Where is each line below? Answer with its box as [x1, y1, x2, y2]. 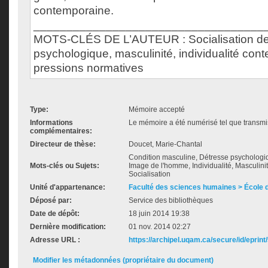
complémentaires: [30, 127, 92, 135]
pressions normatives [33, 62, 144, 74]
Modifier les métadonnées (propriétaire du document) [33, 256, 214, 264]
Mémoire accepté [129, 105, 185, 114]
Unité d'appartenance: [30, 183, 105, 191]
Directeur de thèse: [30, 140, 96, 148]
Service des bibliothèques [129, 196, 213, 205]
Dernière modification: [30, 223, 106, 231]
